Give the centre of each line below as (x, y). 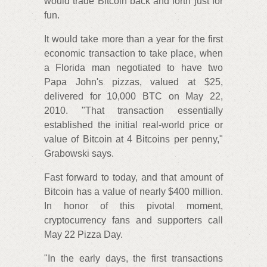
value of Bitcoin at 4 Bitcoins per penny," (133, 139)
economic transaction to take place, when (133, 54)
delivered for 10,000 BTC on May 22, (133, 97)
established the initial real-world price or (133, 125)
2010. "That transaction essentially (133, 111)
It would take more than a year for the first (133, 39)
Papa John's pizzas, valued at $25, (133, 82)
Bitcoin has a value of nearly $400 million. (133, 192)
